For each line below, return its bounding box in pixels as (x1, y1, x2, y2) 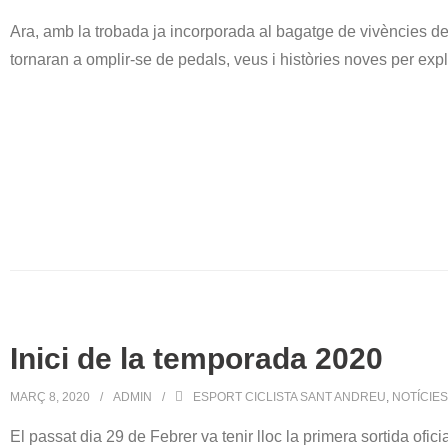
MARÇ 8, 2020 (10, 390, 90, 404)
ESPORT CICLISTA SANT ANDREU (193, 390, 386, 404)
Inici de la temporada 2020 (10, 342, 383, 375)
